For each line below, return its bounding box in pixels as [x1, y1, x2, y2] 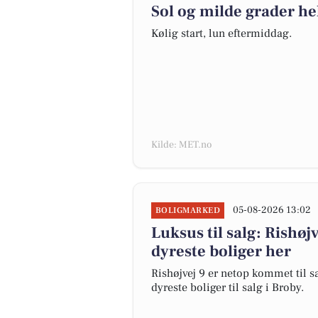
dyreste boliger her [151, 241, 291, 261]
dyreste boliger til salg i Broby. [151, 280, 304, 295]
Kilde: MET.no [151, 138, 212, 151]
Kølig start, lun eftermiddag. [151, 26, 292, 40]
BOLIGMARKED [155, 205, 221, 216]
